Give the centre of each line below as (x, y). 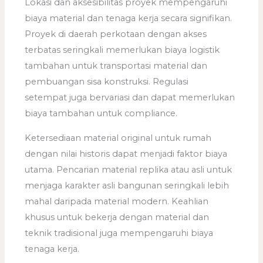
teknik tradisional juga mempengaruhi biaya (119, 233)
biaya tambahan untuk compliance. (101, 114)
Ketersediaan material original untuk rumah (118, 138)
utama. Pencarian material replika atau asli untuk (129, 169)
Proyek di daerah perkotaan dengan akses (116, 34)
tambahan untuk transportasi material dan (116, 66)
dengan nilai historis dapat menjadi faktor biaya (126, 154)
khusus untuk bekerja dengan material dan (117, 217)
